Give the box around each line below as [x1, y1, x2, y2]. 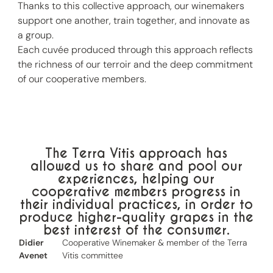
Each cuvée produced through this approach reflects [18, 43, 253, 56]
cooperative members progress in [32, 183, 241, 200]
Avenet [19, 249, 48, 261]
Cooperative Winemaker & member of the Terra [62, 236, 247, 248]
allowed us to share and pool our [30, 157, 243, 174]
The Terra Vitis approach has [45, 144, 228, 161]
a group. [18, 28, 54, 41]
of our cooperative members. [18, 72, 147, 85]
